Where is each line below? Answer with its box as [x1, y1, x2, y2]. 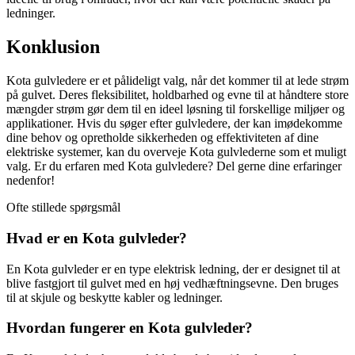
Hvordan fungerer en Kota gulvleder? [6, 319, 253, 337]
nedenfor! [6, 174, 55, 188]
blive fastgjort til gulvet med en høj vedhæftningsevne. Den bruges [6, 276, 338, 290]
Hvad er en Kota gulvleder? [6, 229, 187, 246]
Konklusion [6, 36, 100, 58]
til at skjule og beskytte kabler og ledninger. [6, 290, 223, 304]
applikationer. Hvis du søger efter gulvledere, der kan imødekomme [6, 116, 342, 131]
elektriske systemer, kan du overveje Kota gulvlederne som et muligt [6, 145, 346, 159]
